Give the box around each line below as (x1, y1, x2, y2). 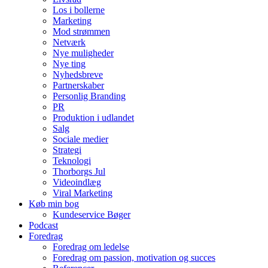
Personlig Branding (53, 90, 126, 101)
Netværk (53, 36, 86, 47)
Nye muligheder (53, 47, 114, 58)
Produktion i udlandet (53, 112, 134, 123)
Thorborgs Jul (53, 166, 105, 176)
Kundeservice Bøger (53, 209, 130, 220)
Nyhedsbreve (53, 69, 103, 80)
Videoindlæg (53, 176, 101, 187)
